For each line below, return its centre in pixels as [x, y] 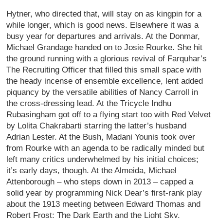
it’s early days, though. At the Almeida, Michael [92, 170]
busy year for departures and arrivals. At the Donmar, [103, 36]
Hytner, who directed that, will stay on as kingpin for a [104, 14]
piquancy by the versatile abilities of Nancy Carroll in [102, 92]
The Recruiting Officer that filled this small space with [104, 70]
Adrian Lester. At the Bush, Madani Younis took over [101, 137]
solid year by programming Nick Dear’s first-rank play [104, 193]
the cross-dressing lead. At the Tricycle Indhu [89, 103]
